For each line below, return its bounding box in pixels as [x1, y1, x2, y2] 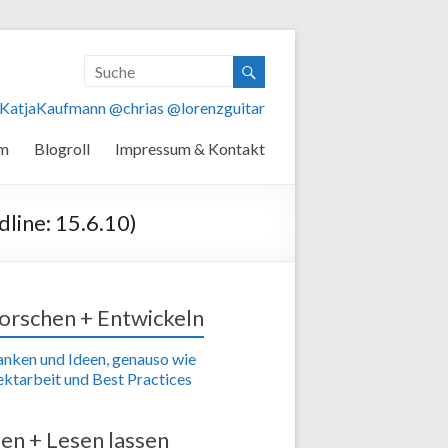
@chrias [109, 97, 164, 117]
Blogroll [34, 138, 90, 158]
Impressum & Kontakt [115, 138, 265, 158]
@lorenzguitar [167, 97, 265, 117]
